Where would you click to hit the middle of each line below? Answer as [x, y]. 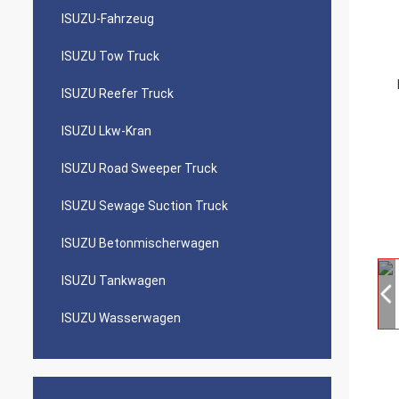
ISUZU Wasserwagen [121, 318]
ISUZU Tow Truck [110, 56]
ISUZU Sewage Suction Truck [145, 206]
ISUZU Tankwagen [114, 281]
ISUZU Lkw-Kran [106, 131]
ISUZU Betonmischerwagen [140, 243]
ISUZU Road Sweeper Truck [139, 168]
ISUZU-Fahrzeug [108, 19]
